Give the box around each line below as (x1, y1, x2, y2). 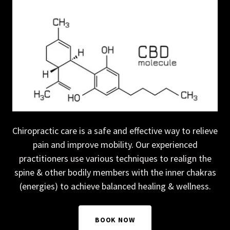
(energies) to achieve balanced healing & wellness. (19, 180, 211, 193)
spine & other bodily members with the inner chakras (14, 166, 216, 179)
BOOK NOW (94, 215, 136, 225)
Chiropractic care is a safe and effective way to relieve (12, 125, 218, 137)
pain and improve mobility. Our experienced (32, 139, 198, 151)
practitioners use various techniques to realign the (18, 152, 212, 165)
